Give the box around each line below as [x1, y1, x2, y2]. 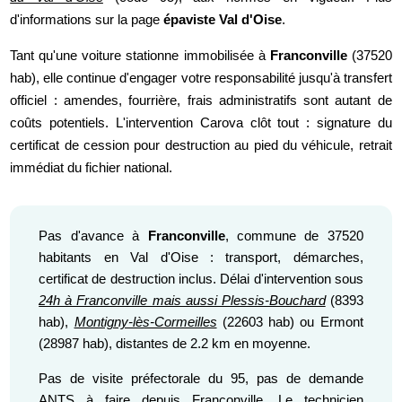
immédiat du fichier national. [10, 160, 173, 176]
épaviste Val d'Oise [163, 12, 283, 28]
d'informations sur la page [10, 12, 164, 28]
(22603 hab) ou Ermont [216, 313, 363, 329]
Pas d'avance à [39, 227, 148, 243]
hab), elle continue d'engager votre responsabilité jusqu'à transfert [10, 70, 392, 86]
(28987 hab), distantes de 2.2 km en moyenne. [39, 335, 311, 351]
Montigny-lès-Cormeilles [74, 313, 217, 329]
